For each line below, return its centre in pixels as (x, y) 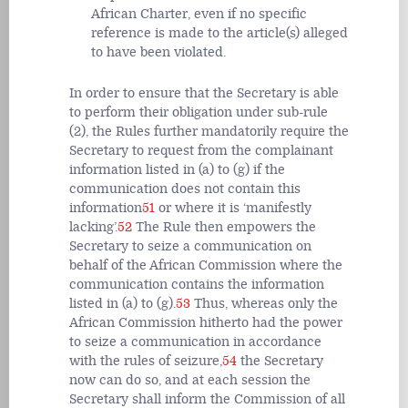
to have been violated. (158, 53)
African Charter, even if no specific (199, 15)
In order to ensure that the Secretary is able (204, 94)
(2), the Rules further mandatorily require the (209, 132)
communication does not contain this (185, 189)
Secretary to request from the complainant (201, 151)
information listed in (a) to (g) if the (177, 170)
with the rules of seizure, (146, 362)
